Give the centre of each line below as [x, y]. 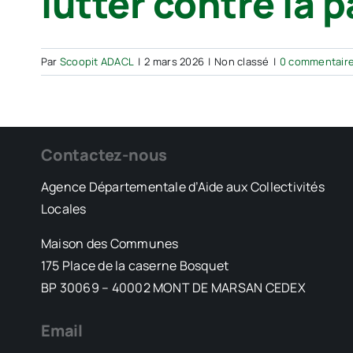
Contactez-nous [104, 155]
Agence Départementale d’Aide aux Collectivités [182, 187]
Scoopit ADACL [97, 61]
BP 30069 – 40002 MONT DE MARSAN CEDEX [173, 288]
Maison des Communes [110, 243]
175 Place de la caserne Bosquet [135, 266]
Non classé [242, 61]
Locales [63, 209]
